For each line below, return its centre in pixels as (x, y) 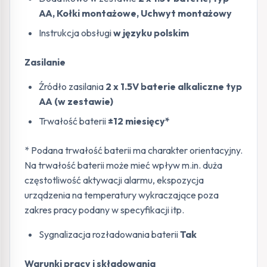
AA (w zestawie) (76, 102)
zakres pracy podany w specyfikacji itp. (104, 210)
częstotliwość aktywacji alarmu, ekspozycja (114, 180)
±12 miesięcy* (139, 121)
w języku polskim (151, 33)
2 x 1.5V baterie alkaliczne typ (173, 87)
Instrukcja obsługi (76, 33)
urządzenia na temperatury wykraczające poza (122, 195)
